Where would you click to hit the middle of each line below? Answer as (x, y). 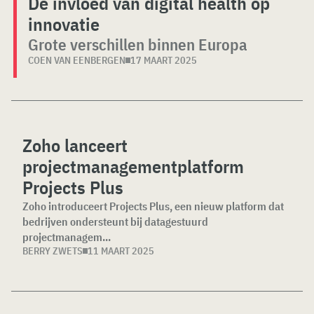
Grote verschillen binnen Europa (138, 45)
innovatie (64, 24)
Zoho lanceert (75, 145)
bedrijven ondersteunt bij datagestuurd (115, 222)
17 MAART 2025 (164, 61)
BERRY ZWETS (53, 251)
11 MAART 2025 (121, 251)
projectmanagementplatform (133, 166)
